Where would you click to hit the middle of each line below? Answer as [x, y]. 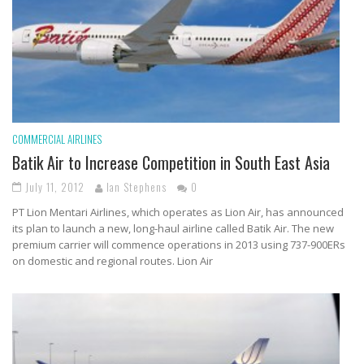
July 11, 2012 [55, 186]
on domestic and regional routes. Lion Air [113, 260]
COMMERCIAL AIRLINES [57, 139]
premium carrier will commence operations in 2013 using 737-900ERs [179, 244]
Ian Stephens [136, 186]
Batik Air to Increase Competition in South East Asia [171, 162]
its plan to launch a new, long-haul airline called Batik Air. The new [173, 228]
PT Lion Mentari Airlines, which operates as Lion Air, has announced [178, 212]
